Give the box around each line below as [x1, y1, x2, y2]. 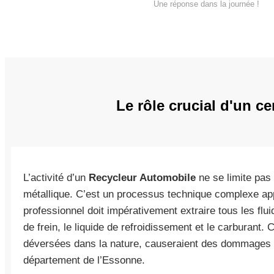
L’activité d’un [23, 172, 89, 183]
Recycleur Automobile [89, 172, 196, 183]
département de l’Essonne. [23, 254, 145, 266]
